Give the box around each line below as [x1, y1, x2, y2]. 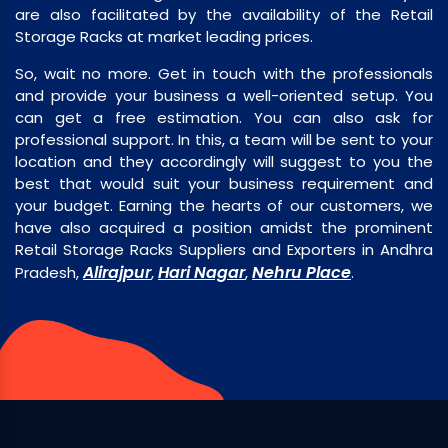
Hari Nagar [158, 260, 245, 284]
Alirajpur [83, 260, 151, 284]
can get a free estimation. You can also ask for [15, 106, 433, 128]
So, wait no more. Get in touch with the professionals [15, 62, 433, 84]
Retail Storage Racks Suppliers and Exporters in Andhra [15, 238, 433, 260]
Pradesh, [15, 261, 83, 283]
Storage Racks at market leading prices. [15, 25, 313, 47]
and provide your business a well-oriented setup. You [15, 84, 433, 106]
